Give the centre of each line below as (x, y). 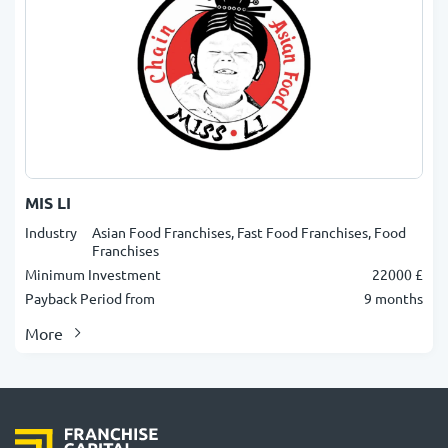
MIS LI (48, 202)
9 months (393, 298)
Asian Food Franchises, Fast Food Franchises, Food (249, 232)
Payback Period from (90, 298)
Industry (51, 232)
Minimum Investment (93, 274)
